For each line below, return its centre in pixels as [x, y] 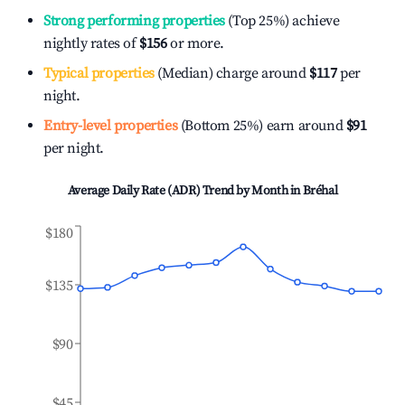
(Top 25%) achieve [282, 21]
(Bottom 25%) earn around [260, 126]
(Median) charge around [230, 73]
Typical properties [99, 73]
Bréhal [320, 191]
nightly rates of [92, 43]
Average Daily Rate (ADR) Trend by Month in [185, 191]
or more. [196, 43]
